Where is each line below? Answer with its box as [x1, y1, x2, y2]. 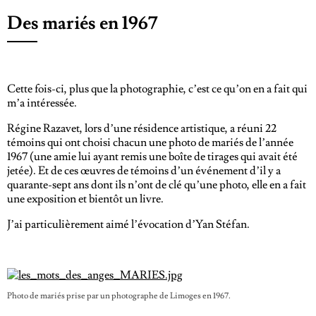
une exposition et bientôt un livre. [7, 192, 164, 206]
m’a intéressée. [7, 96, 77, 110]
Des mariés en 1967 [7, 11, 157, 35]
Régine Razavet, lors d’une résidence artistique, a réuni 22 [7, 121, 276, 135]
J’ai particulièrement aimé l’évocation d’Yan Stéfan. [7, 217, 250, 231]
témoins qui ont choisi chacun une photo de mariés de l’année [7, 135, 293, 150]
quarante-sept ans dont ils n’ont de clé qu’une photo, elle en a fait [7, 178, 306, 192]
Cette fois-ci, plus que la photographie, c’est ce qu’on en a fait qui [7, 82, 308, 96]
